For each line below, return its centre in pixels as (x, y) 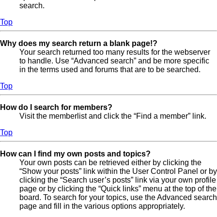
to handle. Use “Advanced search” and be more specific (114, 61)
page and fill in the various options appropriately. (102, 206)
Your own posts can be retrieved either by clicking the (110, 163)
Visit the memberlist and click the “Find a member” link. (113, 116)
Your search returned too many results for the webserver (115, 52)
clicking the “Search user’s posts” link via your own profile (118, 180)
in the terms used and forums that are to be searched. (110, 70)
